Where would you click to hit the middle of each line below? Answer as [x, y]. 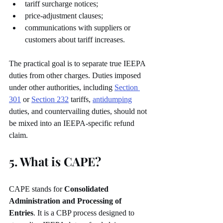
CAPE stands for [37, 189]
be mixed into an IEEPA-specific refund [73, 123]
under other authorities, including [62, 88]
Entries [21, 213]
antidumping [112, 100]
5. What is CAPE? [55, 162]
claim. [18, 135]
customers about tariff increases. [75, 40]
